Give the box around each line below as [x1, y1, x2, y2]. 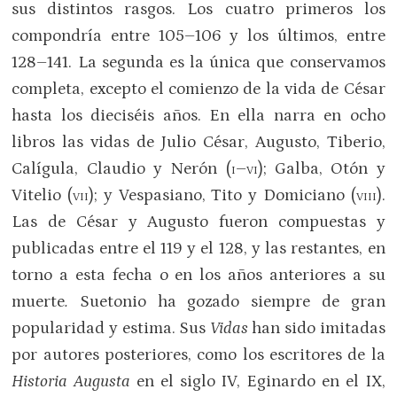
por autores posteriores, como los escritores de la [12, 345, 385, 364]
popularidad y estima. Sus [12, 318, 210, 338]
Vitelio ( [12, 185, 74, 205]
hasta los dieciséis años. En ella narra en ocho [12, 105, 385, 125]
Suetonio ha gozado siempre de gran [80, 292, 385, 311]
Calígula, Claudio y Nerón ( [12, 159, 231, 178]
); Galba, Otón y [257, 159, 385, 178]
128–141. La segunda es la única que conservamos [12, 52, 385, 72]
